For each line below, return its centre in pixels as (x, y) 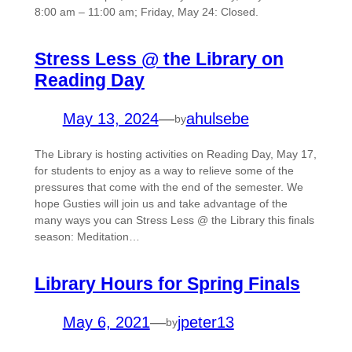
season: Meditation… (87, 237)
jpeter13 (205, 323)
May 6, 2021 (106, 323)
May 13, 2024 (110, 119)
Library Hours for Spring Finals (167, 284)
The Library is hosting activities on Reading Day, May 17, (175, 154)
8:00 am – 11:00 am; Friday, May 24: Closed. (146, 12)
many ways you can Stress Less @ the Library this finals (174, 220)
